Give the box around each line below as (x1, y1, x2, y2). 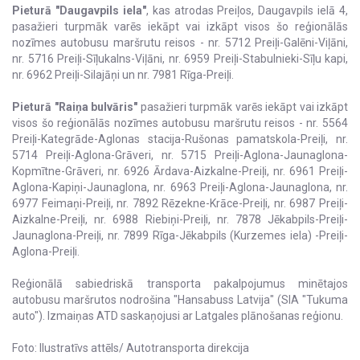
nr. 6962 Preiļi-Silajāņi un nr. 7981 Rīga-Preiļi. (12, 68, 234, 82)
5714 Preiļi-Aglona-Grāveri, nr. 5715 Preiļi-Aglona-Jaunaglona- (12, 149, 348, 162)
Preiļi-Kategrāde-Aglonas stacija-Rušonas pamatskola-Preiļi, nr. (12, 133, 348, 146)
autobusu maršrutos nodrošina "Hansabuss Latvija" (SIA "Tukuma (12, 293, 348, 307)
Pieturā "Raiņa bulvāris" (12, 100, 141, 114)
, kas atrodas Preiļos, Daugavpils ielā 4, (145, 4, 348, 18)
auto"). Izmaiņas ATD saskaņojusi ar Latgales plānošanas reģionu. (12, 309, 343, 323)
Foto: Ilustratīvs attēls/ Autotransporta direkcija (12, 342, 249, 355)
